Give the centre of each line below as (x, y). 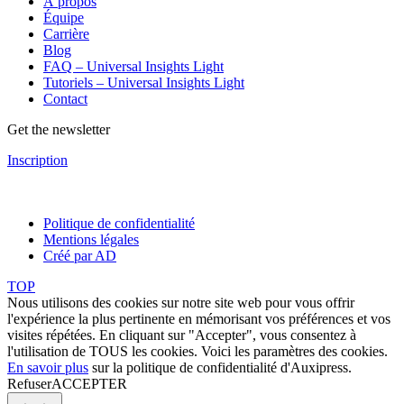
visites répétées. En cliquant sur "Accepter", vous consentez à (182, 335)
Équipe (64, 18)
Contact (65, 99)
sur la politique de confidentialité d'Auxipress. (220, 368)
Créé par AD (80, 256)
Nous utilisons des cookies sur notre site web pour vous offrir (181, 303)
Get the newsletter (59, 130)
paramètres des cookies (319, 352)
